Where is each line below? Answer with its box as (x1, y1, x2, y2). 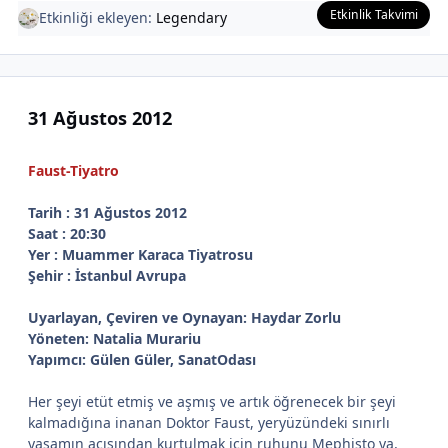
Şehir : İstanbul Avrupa (28, 265, 186, 285)
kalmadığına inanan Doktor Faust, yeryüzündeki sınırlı (28, 412, 390, 432)
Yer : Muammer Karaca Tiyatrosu (28, 244, 253, 264)
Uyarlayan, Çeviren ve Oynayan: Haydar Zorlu (28, 307, 341, 327)
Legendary (156, 8, 228, 28)
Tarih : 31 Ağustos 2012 (28, 202, 187, 222)
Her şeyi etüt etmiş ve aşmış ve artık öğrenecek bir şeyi (28, 391, 396, 411)
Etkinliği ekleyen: (39, 8, 157, 28)
